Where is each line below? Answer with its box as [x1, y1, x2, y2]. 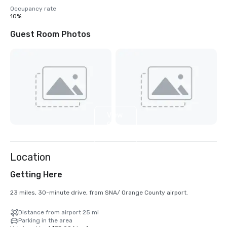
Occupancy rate [10, 5, 56, 12]
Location [10, 151, 51, 164]
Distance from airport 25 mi [18, 209, 99, 216]
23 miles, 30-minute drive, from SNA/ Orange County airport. [10, 189, 188, 197]
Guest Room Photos [10, 29, 91, 39]
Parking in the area [18, 217, 72, 224]
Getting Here [10, 170, 62, 180]
